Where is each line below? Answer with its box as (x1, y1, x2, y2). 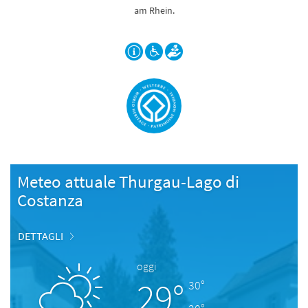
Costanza (17, 189, 83, 211)
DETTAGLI (18, 229, 63, 243)
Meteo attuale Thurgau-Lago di (17, 170, 239, 192)
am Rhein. (133, 4, 175, 16)
